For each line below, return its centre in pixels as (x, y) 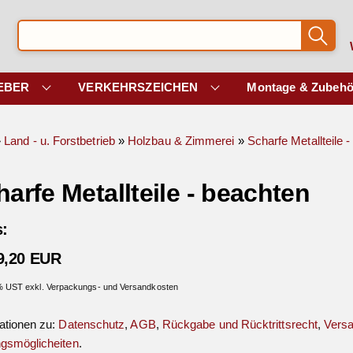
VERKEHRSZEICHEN (138, 87)
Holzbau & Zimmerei (181, 140)
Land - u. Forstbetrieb (59, 140)
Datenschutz (92, 324)
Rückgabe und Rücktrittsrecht (240, 324)
